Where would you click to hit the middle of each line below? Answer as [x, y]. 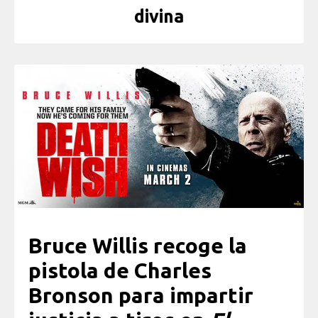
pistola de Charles [120, 270]
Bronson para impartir [141, 295]
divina [159, 17]
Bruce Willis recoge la [138, 245]
